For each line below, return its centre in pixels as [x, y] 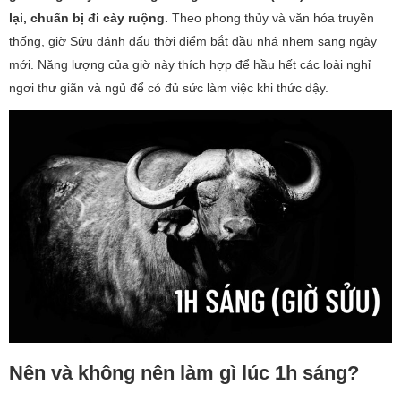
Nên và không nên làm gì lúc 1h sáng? [184, 372]
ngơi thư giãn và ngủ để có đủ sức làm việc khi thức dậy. [169, 88]
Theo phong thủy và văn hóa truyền [273, 18]
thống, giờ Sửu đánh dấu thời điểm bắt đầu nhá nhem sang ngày [193, 41]
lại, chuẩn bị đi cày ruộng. [90, 18]
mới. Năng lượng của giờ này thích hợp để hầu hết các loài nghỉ [190, 64]
